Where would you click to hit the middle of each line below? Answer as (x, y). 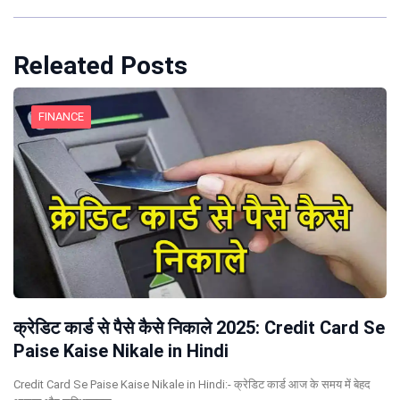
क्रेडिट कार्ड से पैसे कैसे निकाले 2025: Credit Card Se (199, 327)
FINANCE (61, 117)
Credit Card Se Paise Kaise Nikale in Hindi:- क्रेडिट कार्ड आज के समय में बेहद (192, 384)
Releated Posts (100, 66)
